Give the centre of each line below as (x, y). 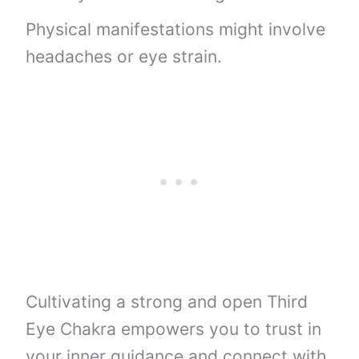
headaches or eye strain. (124, 57)
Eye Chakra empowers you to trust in (174, 329)
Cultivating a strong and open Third (167, 301)
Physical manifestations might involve (176, 30)
